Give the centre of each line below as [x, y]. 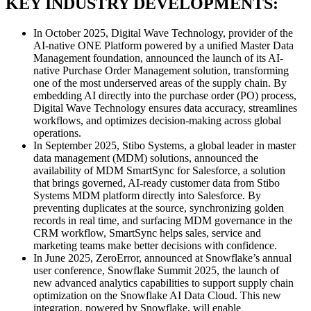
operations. [57, 133]
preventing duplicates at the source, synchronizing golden [159, 208]
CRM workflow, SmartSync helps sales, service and [147, 233]
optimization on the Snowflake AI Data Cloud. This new [157, 295]
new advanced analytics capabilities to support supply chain [163, 283]
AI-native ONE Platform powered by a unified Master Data [163, 45]
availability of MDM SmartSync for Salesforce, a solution [159, 170]
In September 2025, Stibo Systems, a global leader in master [165, 145]
